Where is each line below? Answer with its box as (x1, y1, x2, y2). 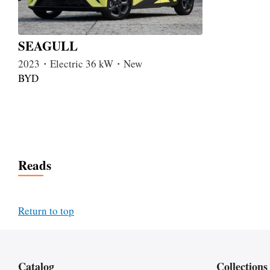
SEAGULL (18, 36, 78, 55)
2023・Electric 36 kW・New (18, 56, 142, 71)
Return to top (18, 203, 74, 218)
